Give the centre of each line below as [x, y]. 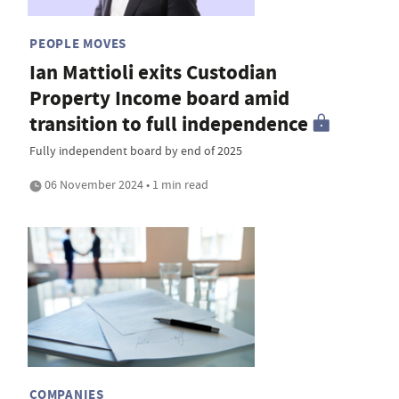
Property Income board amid [159, 98]
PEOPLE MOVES [78, 43]
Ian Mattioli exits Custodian [153, 72]
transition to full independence [169, 124]
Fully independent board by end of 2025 [136, 150]
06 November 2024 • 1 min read [125, 184]
